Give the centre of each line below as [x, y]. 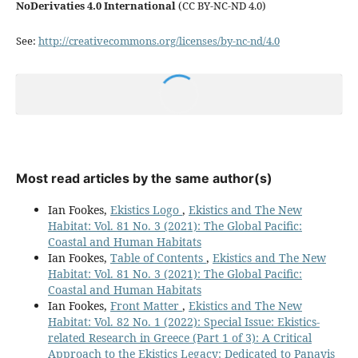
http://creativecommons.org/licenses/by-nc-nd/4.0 [159, 40]
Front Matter [146, 305]
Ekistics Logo [146, 209]
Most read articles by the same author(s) [144, 178]
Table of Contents [158, 257]
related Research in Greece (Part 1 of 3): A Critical [179, 337]
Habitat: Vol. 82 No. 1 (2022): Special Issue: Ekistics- [183, 321]
